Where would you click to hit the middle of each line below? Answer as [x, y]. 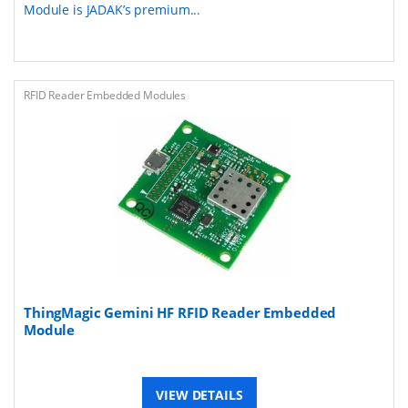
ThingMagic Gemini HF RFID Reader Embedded [180, 312]
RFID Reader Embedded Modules [105, 95]
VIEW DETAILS [199, 394]
